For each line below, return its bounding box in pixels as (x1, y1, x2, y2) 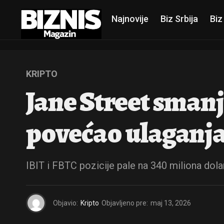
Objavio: (53, 199, 78, 207)
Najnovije (111, 13, 149, 24)
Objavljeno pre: (101, 199, 148, 207)
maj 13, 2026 (150, 199, 191, 207)
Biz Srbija (160, 13, 198, 24)
